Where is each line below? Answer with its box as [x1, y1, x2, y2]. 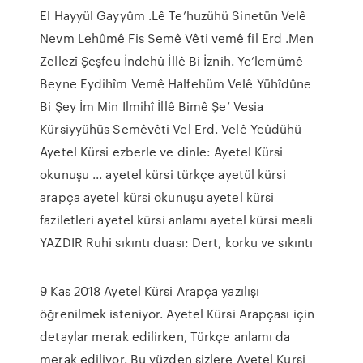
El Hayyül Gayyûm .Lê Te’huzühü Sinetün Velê [40, 6, 307, 24]
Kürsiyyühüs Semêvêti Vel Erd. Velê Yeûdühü [40, 120, 302, 138]
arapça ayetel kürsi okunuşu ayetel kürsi [40, 188, 275, 206]
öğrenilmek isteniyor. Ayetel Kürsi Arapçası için [40, 305, 315, 322]
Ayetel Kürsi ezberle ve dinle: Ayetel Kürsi [40, 143, 284, 160]
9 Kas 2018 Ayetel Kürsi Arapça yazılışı [40, 282, 260, 300]
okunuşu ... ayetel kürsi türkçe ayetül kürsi [40, 165, 286, 183]
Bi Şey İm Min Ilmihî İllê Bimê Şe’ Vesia [40, 97, 264, 115]
